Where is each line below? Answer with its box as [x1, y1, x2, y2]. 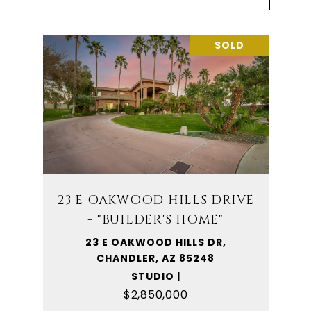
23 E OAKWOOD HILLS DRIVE [57, 192, 254, 209]
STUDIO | [131, 269, 180, 283]
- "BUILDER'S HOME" [87, 211, 224, 228]
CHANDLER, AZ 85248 [96, 251, 215, 265]
